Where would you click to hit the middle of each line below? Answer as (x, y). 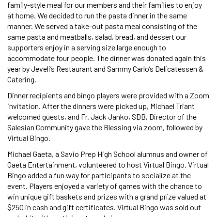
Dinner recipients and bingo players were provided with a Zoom (108, 95)
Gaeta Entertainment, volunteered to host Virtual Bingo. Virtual (108, 164)
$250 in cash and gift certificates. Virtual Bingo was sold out (104, 207)
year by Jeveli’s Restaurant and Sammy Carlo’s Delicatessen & (105, 68)
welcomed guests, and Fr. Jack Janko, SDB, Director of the (102, 116)
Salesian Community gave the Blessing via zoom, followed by (105, 127)
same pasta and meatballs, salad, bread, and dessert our (97, 36)
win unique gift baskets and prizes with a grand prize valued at (107, 196)
